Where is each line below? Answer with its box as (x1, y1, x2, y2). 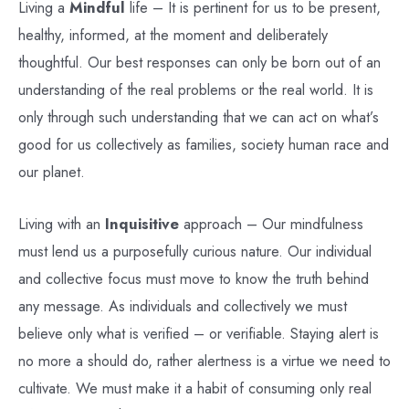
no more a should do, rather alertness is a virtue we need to (18, 349, 391, 372)
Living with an (18, 212, 105, 235)
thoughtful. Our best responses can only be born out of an (18, 51, 381, 74)
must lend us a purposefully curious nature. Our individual (18, 239, 372, 262)
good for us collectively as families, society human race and (18, 133, 389, 156)
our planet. (18, 161, 85, 184)
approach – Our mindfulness (179, 212, 363, 235)
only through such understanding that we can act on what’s (18, 106, 379, 129)
